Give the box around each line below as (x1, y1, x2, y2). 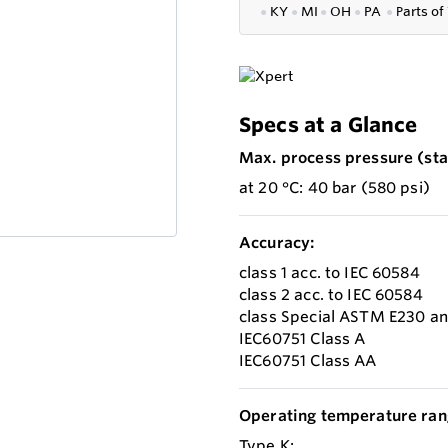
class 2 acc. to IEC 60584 (239, 285, 423, 305)
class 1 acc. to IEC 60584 (239, 263, 420, 283)
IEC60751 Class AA (239, 351, 377, 371)
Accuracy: (239, 233, 315, 253)
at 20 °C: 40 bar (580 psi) (239, 178, 430, 198)
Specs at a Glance (239, 112, 418, 138)
